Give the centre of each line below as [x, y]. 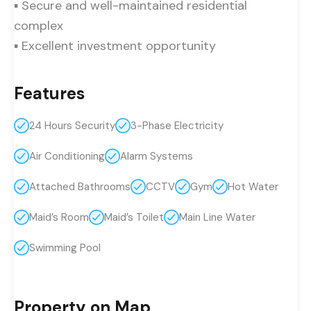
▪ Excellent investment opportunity [115, 45]
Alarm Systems [157, 156]
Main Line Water [217, 217]
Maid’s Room [59, 217]
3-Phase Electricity [177, 125]
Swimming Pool [65, 247]
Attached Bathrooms [80, 186]
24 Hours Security [72, 125]
